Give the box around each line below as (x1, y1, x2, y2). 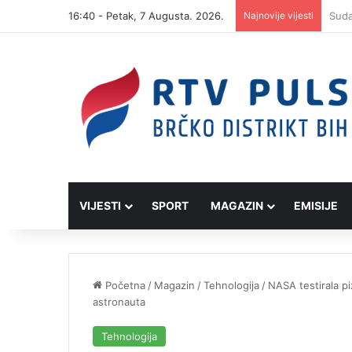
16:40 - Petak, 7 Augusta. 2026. (68, 9, 224, 22)
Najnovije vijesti (244, 9, 313, 21)
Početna (102, 279, 145, 292)
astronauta (93, 295, 145, 309)
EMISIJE (294, 199, 338, 213)
